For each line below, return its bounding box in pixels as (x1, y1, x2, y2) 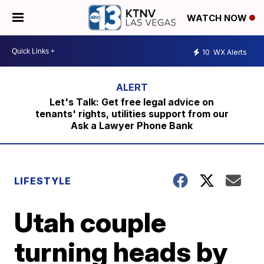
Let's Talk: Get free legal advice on (49, 96, 214, 108)
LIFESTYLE (14, 175, 72, 187)
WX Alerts (212, 47, 247, 57)
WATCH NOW (187, 12, 249, 24)
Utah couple (14, 206, 167, 239)
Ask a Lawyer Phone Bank (71, 120, 193, 131)
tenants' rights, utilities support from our (35, 108, 229, 120)
